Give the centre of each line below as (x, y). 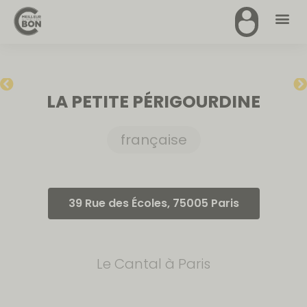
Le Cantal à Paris (153, 264)
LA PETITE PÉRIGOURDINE (153, 102)
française (153, 140)
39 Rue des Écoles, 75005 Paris (153, 203)
